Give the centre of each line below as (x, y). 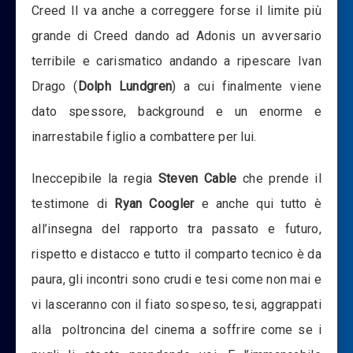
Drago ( (55, 86)
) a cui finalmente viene (247, 86)
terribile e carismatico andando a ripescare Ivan (176, 61)
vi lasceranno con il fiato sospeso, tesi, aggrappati (176, 304)
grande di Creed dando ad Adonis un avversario (176, 35)
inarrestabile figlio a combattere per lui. (144, 136)
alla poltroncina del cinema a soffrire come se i (176, 329)
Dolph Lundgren (125, 86)
